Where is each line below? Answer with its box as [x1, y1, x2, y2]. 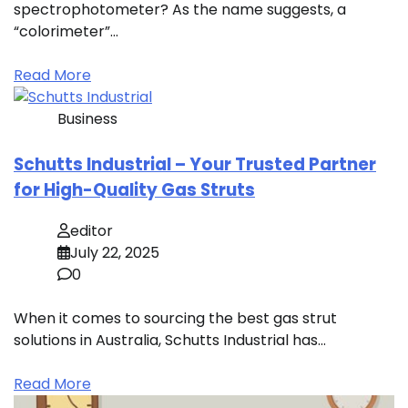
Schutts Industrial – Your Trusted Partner [14, 152, 376, 178]
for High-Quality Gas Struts [14, 178, 255, 203]
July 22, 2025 [70, 242, 159, 264]
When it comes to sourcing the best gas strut [14, 308, 337, 330]
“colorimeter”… [14, 21, 118, 43]
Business [57, 108, 117, 130]
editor [70, 220, 113, 242]
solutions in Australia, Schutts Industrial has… [14, 330, 326, 352]
